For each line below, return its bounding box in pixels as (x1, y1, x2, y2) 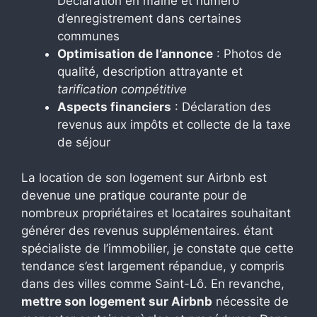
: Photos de (213, 46, 282, 61)
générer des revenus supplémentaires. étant (21, 224, 273, 238)
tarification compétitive (57, 81, 187, 96)
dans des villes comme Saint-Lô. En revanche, (21, 277, 284, 292)
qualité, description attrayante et (57, 64, 243, 79)
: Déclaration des (171, 99, 271, 114)
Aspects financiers (57, 99, 171, 114)
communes (57, 28, 120, 43)
